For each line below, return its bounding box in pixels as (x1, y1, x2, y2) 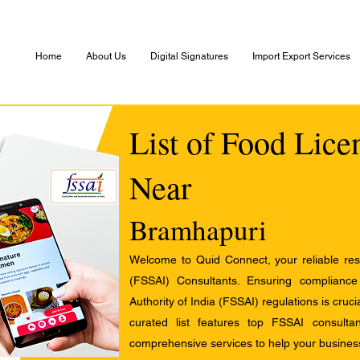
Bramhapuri (129, 211, 267, 248)
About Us (86, 51, 126, 62)
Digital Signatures (150, 51, 228, 62)
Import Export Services (252, 51, 350, 62)
